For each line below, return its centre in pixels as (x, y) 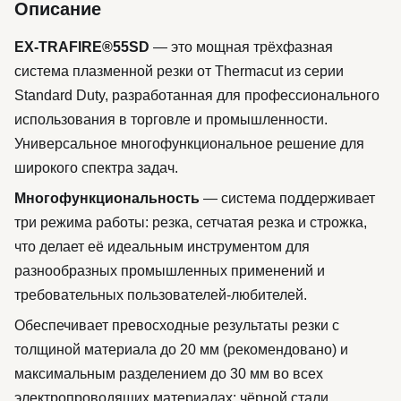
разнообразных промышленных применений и (170, 271)
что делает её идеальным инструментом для (162, 247)
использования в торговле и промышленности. (171, 119)
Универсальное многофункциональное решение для (189, 144)
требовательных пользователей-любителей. (161, 295)
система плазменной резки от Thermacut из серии (179, 71)
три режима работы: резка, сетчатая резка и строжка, (191, 222)
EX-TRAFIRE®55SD (82, 47)
